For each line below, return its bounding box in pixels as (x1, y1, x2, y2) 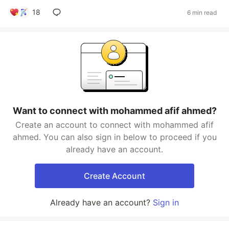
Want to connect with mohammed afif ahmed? (12, 105, 217, 116)
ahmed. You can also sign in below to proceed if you (12, 132, 217, 142)
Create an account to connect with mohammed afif (15, 120, 214, 130)
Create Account (84, 171, 145, 181)
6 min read (187, 8, 217, 16)
